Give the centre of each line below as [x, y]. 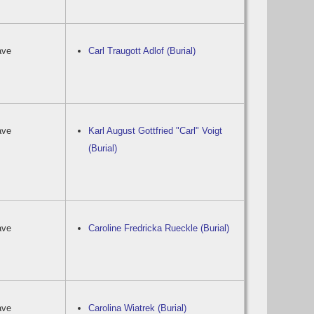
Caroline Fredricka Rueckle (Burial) [159, 228]
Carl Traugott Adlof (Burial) [142, 51]
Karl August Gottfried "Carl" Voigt [156, 131]
